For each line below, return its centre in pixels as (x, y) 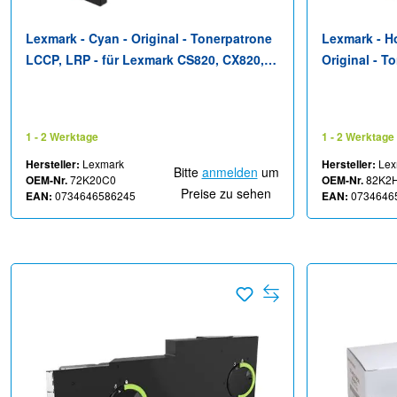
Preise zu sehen (226, 194)
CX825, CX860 (67, 81)
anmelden (230, 172)
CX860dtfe (352, 145)
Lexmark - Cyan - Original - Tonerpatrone (149, 39)
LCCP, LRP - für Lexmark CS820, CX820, (145, 60)
